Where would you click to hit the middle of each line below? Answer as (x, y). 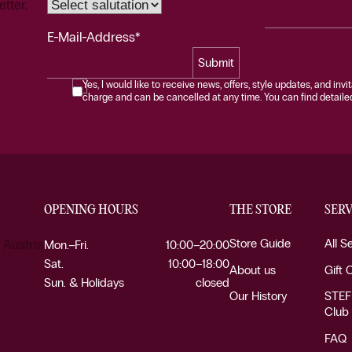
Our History (258, 296)
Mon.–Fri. (66, 245)
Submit (216, 62)
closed (213, 282)
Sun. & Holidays (84, 282)
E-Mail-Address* (93, 37)
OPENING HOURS (91, 210)
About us (253, 269)
